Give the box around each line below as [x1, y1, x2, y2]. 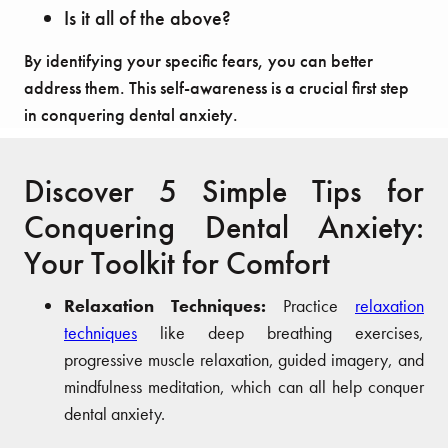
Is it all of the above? [64, 5, 231, 32]
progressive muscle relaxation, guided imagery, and [64, 348, 424, 372]
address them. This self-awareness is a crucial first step [24, 76, 409, 100]
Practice [283, 294, 355, 318]
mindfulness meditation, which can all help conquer [64, 375, 424, 399]
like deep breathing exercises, [137, 321, 424, 345]
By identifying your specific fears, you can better [24, 49, 373, 73]
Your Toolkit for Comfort [24, 243, 330, 285]
